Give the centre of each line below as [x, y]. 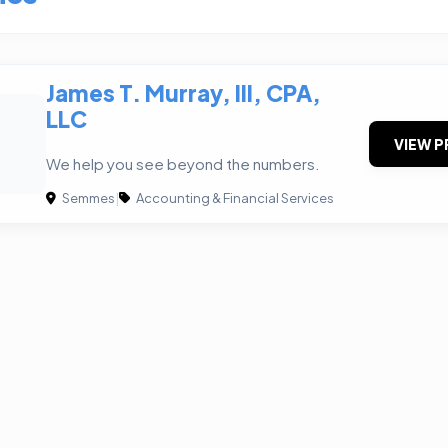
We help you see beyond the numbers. [183, 164]
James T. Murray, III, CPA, [183, 93]
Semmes [87, 198]
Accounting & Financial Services [234, 198]
